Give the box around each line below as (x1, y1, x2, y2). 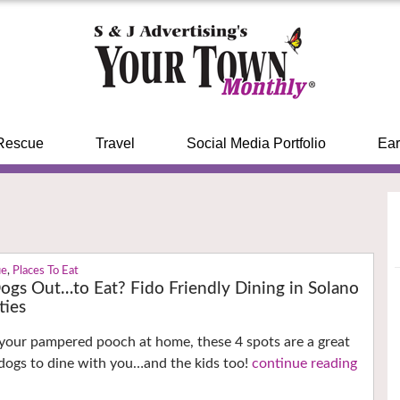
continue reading (252, 356, 358, 371)
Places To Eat (12, 265, 79, 278)
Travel (95, 136, 135, 151)
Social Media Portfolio (186, 136, 326, 151)
